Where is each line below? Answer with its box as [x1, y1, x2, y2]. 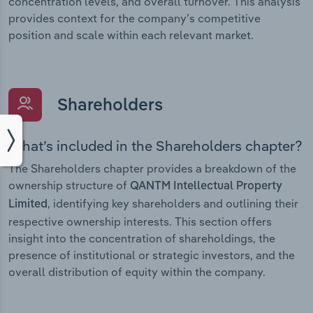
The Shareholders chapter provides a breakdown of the [8, 161, 296, 176]
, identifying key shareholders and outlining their [48, 196, 298, 211]
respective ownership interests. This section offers [8, 214, 272, 229]
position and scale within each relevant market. [8, 28, 254, 43]
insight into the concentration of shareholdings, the [8, 231, 275, 246]
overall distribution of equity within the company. [8, 265, 265, 279]
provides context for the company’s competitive [8, 11, 261, 26]
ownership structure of [8, 178, 130, 193]
